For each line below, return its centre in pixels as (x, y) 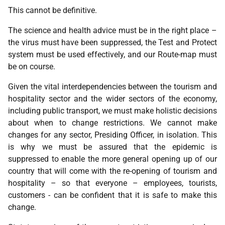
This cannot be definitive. (52, 10)
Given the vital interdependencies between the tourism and (113, 87)
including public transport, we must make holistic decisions (113, 111)
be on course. (33, 67)
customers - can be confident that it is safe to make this (113, 195)
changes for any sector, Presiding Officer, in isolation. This (113, 135)
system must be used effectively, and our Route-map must (113, 54)
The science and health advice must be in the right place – (113, 30)
